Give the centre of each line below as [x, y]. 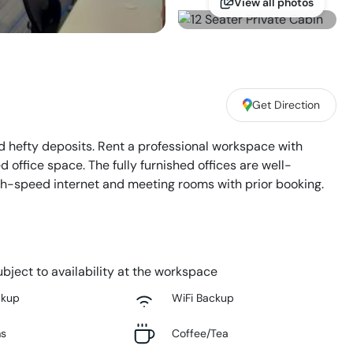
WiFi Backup [203, 298]
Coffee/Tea [200, 334]
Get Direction [286, 105]
